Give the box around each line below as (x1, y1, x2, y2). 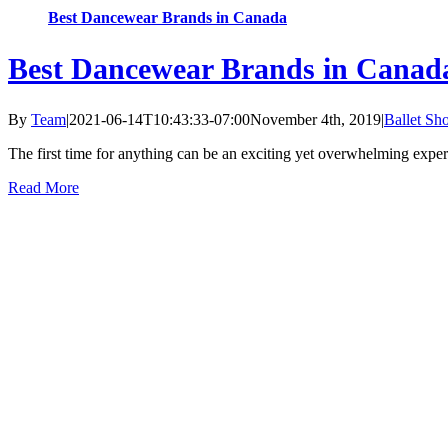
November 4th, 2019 (250, 111, 381, 129)
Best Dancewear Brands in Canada (48, 9, 287, 27)
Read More (8, 179, 79, 197)
